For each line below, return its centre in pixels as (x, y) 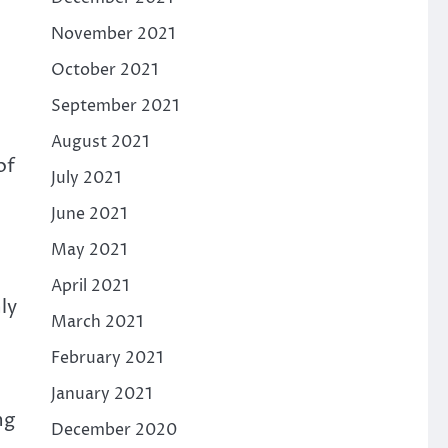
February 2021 (106, 358)
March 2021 (96, 322)
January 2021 (101, 394)
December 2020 (113, 430)
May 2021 (88, 250)
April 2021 (89, 286)
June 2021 (88, 214)
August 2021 (99, 142)
